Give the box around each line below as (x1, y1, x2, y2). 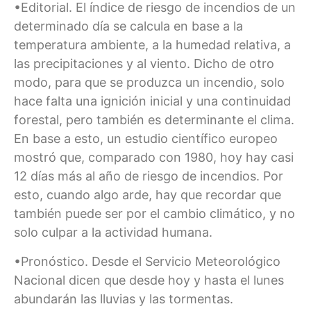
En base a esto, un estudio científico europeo (14, 131, 278, 146)
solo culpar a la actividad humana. (14, 225, 212, 240)
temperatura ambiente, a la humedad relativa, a (14, 37, 291, 53)
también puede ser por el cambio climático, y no (14, 206, 295, 221)
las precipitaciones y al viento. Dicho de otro (14, 56, 274, 72)
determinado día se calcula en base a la (14, 19, 243, 34)
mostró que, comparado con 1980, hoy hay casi (14, 150, 294, 165)
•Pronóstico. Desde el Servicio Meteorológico (14, 253, 280, 269)
